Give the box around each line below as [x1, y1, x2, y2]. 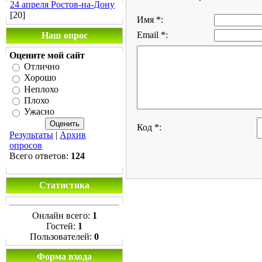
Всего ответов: [9, 150, 71, 161]
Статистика [39, 180, 89, 190]
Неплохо [24, 84, 58, 94]
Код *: [137, 122, 161, 132]
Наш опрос [41, 30, 88, 40]
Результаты [9, 129, 53, 140]
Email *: [137, 30, 168, 40]
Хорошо [24, 73, 56, 83]
